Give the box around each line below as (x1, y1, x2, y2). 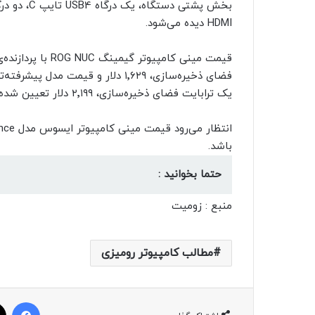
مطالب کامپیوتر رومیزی (101, 245, 213, 261)
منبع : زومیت (172, 198, 232, 214)
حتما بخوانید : (158, 167, 221, 182)
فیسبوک (4, 295, 12, 309)
